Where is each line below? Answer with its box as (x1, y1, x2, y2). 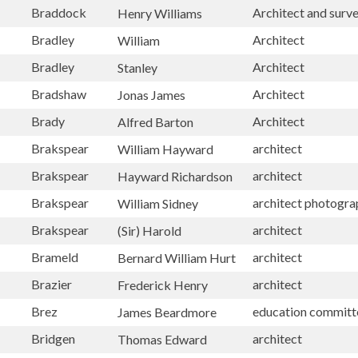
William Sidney (117, 195, 198, 211)
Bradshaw (31, 86, 86, 101)
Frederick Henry (117, 276, 208, 292)
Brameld (31, 249, 78, 265)
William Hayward (117, 141, 213, 157)
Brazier (31, 276, 72, 292)
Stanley (117, 59, 157, 75)
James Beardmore (117, 304, 217, 320)
